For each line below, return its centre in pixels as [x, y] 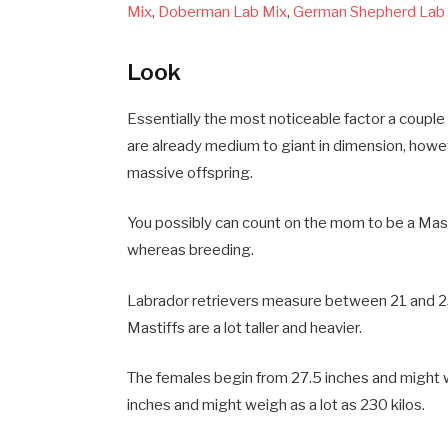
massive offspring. [190, 173]
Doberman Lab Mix [223, 12]
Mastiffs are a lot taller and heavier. [245, 327]
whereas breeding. [191, 250]
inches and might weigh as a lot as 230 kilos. [276, 404]
